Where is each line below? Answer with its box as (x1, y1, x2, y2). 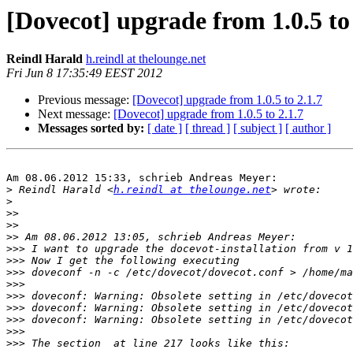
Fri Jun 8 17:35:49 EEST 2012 (6, 66, 162, 80)
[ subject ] (233, 121, 282, 136)
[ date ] (147, 121, 182, 136)
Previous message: (38, 93, 132, 107)
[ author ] (285, 121, 331, 136)
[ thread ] (185, 121, 230, 136)
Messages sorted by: (38, 121, 144, 136)
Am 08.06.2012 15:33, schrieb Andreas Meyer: (6, 172, 277, 184)
